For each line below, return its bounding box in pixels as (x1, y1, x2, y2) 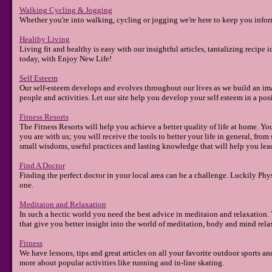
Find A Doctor (19, 161, 65, 171)
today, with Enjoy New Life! (19, 54, 112, 64)
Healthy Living (19, 35, 70, 44)
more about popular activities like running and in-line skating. (19, 258, 224, 268)
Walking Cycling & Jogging (19, 5, 112, 15)
